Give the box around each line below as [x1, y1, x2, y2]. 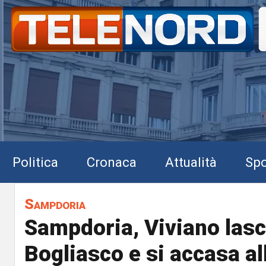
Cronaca [87, 154, 137, 170]
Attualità [165, 154, 217, 170]
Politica [12, 154, 58, 170]
